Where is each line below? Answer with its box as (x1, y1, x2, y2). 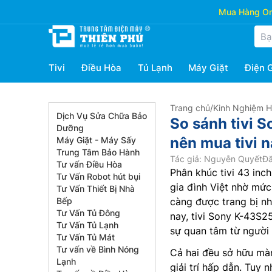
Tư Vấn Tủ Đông (56, 208, 120, 218)
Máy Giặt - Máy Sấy (56, 135, 136, 145)
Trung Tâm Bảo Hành (56, 147, 140, 157)
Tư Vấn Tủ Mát (56, 232, 115, 242)
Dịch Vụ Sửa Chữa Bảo (56, 110, 147, 121)
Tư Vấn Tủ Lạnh (56, 220, 118, 230)
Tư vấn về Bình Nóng (56, 244, 139, 254)
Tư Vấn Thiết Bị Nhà (56, 183, 135, 194)
